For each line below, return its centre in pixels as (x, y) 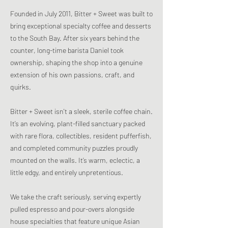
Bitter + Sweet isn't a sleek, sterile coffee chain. (81, 111)
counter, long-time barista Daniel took (67, 50)
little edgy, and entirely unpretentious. (67, 172)
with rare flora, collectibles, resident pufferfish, (81, 136)
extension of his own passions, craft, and (72, 75)
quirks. (21, 87)
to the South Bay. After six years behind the (75, 38)
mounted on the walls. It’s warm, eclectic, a (75, 160)
